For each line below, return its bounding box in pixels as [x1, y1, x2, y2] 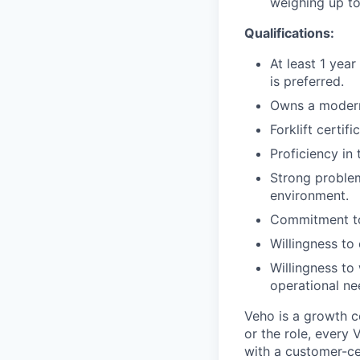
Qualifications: [244, 25, 334, 42]
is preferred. [270, 73, 344, 90]
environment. [270, 187, 349, 204]
